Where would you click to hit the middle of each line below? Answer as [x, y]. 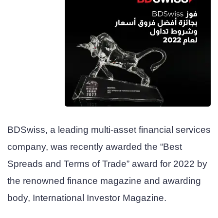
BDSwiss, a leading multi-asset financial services [109, 130]
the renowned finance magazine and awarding [104, 181]
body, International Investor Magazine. [88, 198]
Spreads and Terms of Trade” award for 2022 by [107, 164]
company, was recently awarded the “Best [95, 147]
